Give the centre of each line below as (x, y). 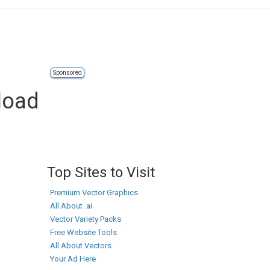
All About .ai (71, 206)
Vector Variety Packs (86, 219)
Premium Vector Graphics (94, 193)
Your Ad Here (73, 259)
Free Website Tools (83, 232)
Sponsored (67, 73)
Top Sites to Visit (101, 172)
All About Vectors (81, 246)
